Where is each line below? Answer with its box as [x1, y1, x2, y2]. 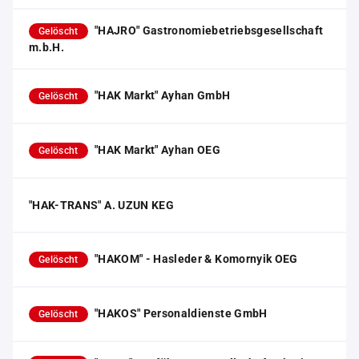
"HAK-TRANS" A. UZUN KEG [29, 199, 175, 212]
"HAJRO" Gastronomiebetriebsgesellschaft [94, 24, 324, 37]
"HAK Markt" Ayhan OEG [94, 143, 221, 156]
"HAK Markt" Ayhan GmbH [94, 89, 231, 102]
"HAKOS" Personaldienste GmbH [94, 307, 268, 320]
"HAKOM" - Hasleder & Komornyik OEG [94, 252, 298, 265]
